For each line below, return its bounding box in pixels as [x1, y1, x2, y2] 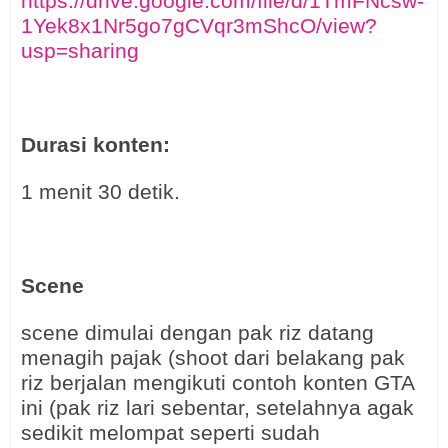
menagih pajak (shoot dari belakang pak [21, 346, 405, 370]
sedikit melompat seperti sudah [21, 421, 320, 445]
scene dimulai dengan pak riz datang [21, 321, 374, 345]
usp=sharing [21, 39, 139, 63]
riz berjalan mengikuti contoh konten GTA [21, 371, 414, 395]
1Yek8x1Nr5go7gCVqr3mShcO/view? [21, 14, 377, 38]
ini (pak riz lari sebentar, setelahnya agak [21, 396, 414, 420]
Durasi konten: [21, 133, 170, 157]
